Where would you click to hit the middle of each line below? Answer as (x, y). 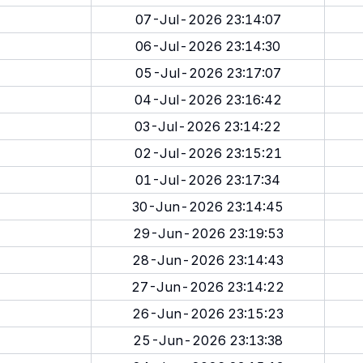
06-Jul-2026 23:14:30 (208, 46)
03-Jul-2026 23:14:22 (208, 126)
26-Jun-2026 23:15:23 (208, 314)
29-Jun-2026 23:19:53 (208, 233)
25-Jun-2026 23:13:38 (208, 340)
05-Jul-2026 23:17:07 (208, 73)
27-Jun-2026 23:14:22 (208, 287)
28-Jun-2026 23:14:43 (208, 260)
